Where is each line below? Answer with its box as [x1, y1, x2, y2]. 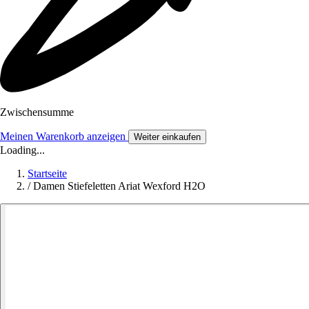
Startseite [28, 168, 67, 180]
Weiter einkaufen [134, 132, 201, 143]
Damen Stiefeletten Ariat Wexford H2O [33, 180, 206, 192]
